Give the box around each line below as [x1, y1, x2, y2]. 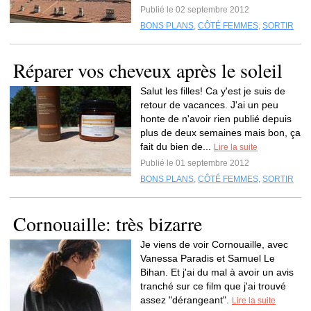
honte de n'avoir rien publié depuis [140, 113, 292, 124]
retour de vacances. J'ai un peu [140, 99, 278, 110]
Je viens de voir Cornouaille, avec [140, 239, 288, 250]
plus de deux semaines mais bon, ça [140, 127, 301, 138]
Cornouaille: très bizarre [13, 210, 202, 237]
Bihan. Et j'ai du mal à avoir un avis [140, 267, 294, 278]
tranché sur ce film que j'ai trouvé [140, 280, 286, 292]
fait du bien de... [140, 141, 214, 152]
